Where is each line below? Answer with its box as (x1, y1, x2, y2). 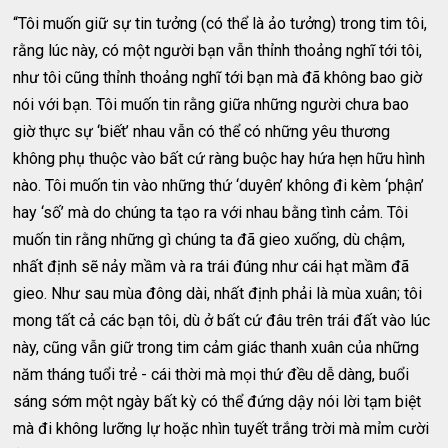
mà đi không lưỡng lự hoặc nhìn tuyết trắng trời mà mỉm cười (13, 419, 430, 439)
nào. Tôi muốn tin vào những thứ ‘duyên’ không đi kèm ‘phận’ (13, 176, 425, 196)
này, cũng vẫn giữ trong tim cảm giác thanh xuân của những (13, 338, 420, 358)
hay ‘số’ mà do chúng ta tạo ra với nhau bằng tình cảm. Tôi (13, 203, 409, 223)
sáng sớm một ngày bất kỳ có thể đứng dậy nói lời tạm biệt (13, 392, 422, 412)
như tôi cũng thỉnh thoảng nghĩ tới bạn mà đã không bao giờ (13, 68, 423, 88)
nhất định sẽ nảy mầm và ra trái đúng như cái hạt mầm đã (13, 257, 410, 277)
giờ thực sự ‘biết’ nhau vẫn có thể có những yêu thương (13, 122, 391, 142)
